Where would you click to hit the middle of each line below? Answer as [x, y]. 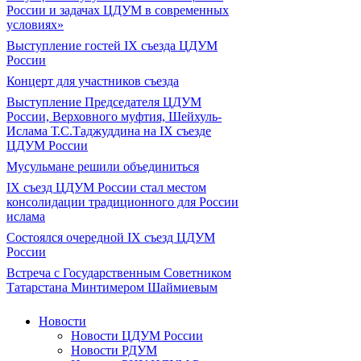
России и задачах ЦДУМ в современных [118, 10]
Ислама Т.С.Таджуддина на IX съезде [109, 131]
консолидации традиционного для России [122, 202]
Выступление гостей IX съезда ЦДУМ [112, 46]
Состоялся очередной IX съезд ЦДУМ [111, 237]
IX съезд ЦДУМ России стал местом [106, 187]
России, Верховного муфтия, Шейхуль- [114, 116]
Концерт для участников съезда [93, 81]
